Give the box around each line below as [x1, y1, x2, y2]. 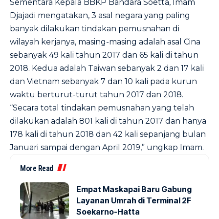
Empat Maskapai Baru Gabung [76, 184, 192, 194]
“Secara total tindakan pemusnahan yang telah [10, 103, 194, 112]
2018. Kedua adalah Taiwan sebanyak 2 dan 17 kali [10, 64, 204, 73]
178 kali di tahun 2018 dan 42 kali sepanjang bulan [10, 130, 206, 139]
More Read [20, 164, 53, 173]
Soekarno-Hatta [76, 207, 140, 217]
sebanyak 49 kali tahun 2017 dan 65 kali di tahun [10, 50, 198, 60]
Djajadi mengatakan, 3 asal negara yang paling [10, 11, 190, 20]
